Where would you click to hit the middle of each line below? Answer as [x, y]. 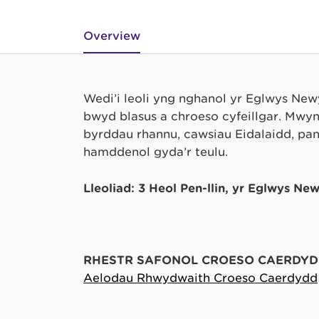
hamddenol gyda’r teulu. [156, 152]
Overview [112, 36]
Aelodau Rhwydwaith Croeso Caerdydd [200, 278]
